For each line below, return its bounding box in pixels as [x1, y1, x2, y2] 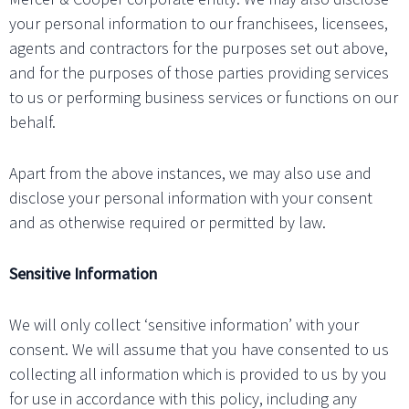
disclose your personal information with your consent [9, 187, 372, 209]
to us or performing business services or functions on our [9, 87, 398, 109]
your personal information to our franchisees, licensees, [9, 13, 388, 35]
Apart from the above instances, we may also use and [9, 163, 372, 184]
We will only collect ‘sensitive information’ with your [9, 313, 359, 335]
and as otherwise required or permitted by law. [9, 212, 326, 234]
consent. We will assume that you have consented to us [9, 338, 389, 360]
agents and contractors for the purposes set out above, [9, 37, 388, 59]
